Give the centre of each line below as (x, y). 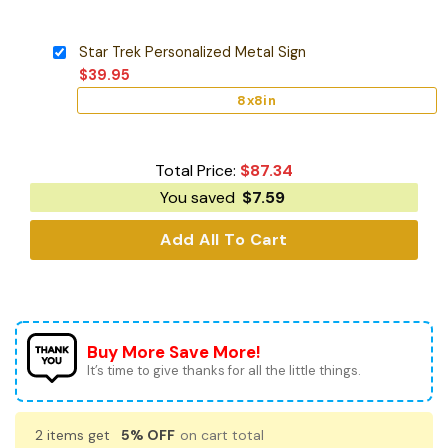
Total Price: (197, 171)
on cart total (220, 435)
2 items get (74, 435)
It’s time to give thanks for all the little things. (224, 371)
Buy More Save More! (174, 352)
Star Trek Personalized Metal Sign (192, 51)
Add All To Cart (224, 240)
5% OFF (148, 435)
